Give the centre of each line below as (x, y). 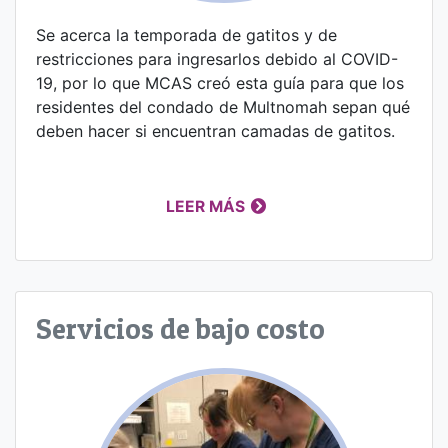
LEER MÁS (206, 207)
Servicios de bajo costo (180, 329)
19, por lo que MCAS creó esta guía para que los (220, 83)
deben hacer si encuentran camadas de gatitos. (215, 131)
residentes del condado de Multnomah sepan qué (223, 107)
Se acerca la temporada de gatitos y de (186, 35)
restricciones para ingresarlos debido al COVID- (217, 59)
